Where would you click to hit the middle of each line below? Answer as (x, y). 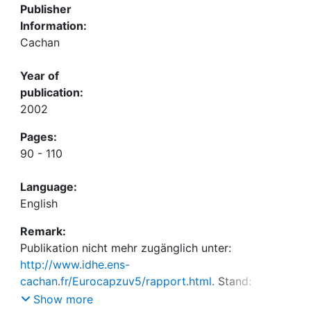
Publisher (46, 9)
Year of (40, 76)
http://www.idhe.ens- (75, 264)
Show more (63, 299)
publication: (52, 92)
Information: (53, 26)
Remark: (43, 231)
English (39, 203)
